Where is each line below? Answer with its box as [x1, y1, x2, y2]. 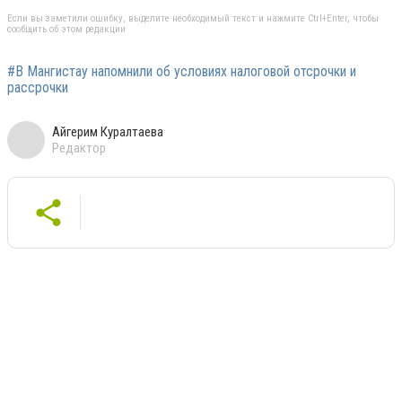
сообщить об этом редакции [7, 22, 126, 35]
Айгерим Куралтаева [52, 123, 163, 140]
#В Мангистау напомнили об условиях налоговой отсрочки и [7, 62, 356, 80]
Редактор [52, 139, 106, 156]
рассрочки [7, 78, 68, 96]
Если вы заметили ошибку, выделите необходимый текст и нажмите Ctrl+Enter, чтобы [7, 12, 379, 24]
